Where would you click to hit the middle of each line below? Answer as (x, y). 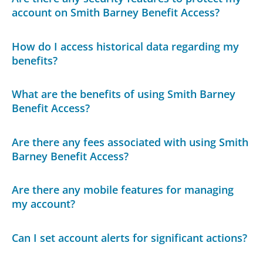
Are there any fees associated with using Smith (130, 142)
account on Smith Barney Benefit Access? (116, 13)
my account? (44, 204)
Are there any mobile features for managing (123, 190)
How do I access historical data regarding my (126, 46)
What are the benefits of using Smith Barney (124, 94)
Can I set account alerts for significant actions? (130, 238)
